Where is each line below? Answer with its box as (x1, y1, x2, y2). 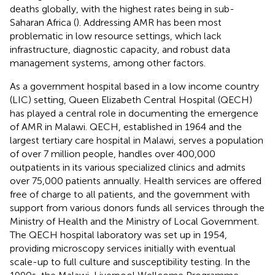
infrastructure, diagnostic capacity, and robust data (10, 43, 230, 55)
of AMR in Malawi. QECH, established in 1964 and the (10, 120, 242, 133)
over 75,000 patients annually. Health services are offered (10, 174, 261, 187)
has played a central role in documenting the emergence (10, 107, 258, 119)
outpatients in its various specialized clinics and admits (10, 161, 246, 173)
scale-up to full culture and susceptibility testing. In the (10, 255, 250, 268)
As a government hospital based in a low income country (10, 80, 259, 92)
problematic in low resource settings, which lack (10, 29, 222, 42)
